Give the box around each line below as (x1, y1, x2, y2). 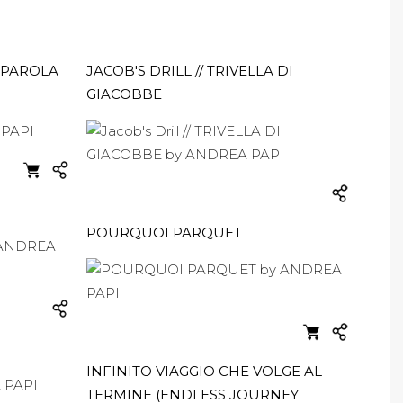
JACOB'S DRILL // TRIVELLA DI (86, 62, 293, 79)
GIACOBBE (86, 85, 162, 103)
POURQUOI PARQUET (86, 224, 242, 241)
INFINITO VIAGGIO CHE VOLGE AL (86, 363, 322, 380)
